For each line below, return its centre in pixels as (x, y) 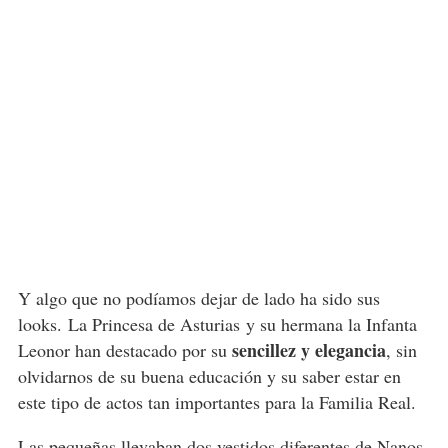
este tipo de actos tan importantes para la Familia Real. (216, 401)
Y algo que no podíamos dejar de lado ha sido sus (198, 297)
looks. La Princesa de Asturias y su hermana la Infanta (217, 323)
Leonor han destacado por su (124, 349)
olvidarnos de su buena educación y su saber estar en (209, 375)
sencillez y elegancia (308, 349)
